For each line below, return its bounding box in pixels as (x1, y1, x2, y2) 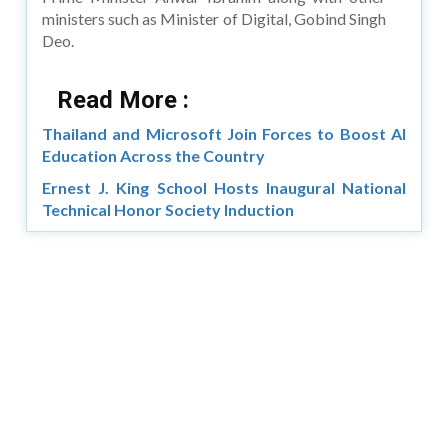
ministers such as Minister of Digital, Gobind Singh (42, 8, 386, 28)
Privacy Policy (163, 380, 261, 400)
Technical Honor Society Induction (42, 199, 295, 219)
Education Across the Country (42, 145, 266, 165)
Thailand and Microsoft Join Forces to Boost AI (42, 123, 406, 143)
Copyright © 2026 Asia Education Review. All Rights (46, 358, 402, 378)
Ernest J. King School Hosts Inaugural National (42, 177, 406, 197)
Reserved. (75, 380, 163, 400)
